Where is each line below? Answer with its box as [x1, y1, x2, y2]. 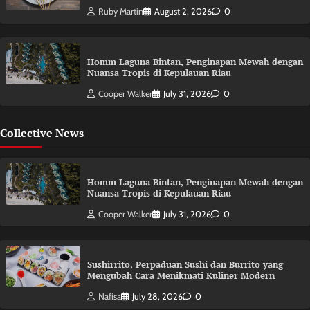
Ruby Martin [98, 6, 143, 17]
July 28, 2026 [132, 291, 183, 302]
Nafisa [98, 291, 121, 302]
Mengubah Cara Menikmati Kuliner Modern [87, 269, 275, 282]
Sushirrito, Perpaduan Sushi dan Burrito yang [87, 258, 283, 271]
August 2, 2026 [154, 6, 212, 17]
